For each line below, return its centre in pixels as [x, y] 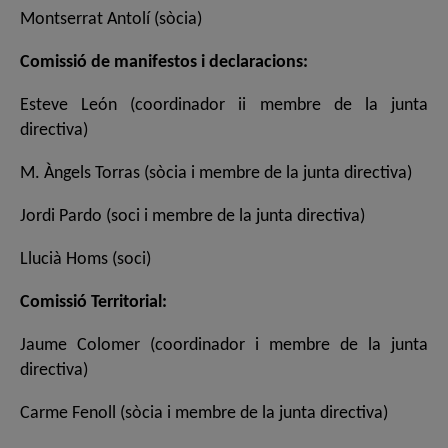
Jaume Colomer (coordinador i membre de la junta [224, 346]
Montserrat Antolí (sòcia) [111, 20]
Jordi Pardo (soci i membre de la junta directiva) [192, 217]
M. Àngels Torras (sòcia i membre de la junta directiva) [216, 174]
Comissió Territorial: [93, 303]
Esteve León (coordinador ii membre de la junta [224, 106]
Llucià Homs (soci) [85, 260]
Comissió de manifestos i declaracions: [164, 63]
